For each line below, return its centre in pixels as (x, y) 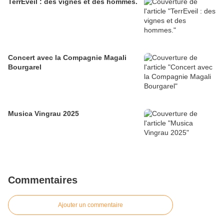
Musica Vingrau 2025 (43, 114)
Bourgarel (25, 67)
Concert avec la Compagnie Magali (67, 58)
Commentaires (43, 180)
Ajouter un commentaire (90, 205)
